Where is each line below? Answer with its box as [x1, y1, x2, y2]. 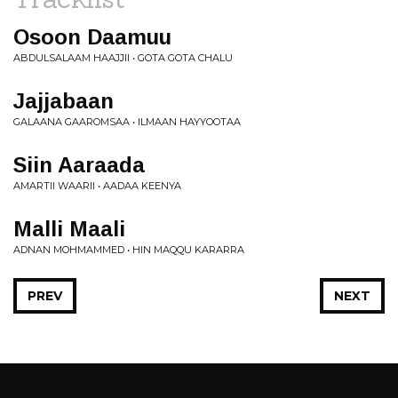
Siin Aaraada [13, 153, 145, 177]
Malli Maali [13, 217, 125, 241]
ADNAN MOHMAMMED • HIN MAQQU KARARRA [13, 243, 244, 256]
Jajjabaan [13, 89, 114, 113]
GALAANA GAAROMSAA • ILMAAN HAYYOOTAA [13, 115, 241, 128]
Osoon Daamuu [13, 25, 171, 49]
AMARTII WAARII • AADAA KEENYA [13, 179, 181, 192]
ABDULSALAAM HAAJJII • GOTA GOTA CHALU [13, 52, 233, 64]
